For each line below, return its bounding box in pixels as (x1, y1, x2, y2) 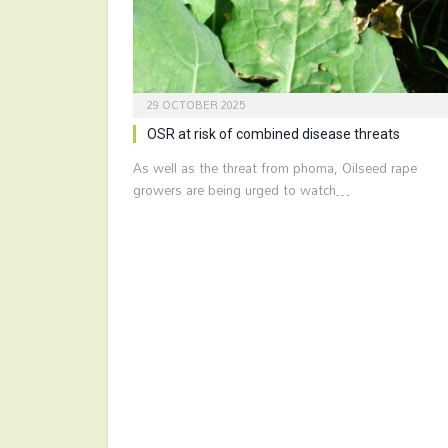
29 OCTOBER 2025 (147, 93, 245, 116)
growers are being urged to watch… (133, 176, 350, 203)
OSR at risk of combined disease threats (147, 125, 400, 142)
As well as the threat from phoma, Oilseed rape (133, 154, 417, 181)
